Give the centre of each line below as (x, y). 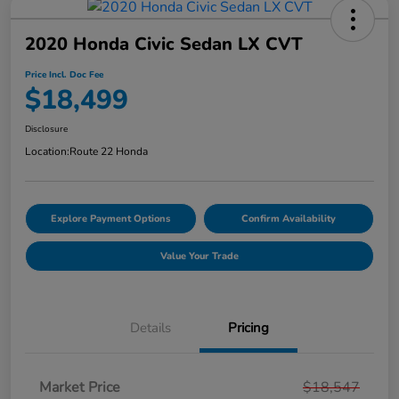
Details (151, 327)
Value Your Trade (199, 256)
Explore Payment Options (111, 218)
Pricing (248, 327)
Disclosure (46, 129)
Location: (47, 151)
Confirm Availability (288, 218)
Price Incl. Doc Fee (64, 74)
